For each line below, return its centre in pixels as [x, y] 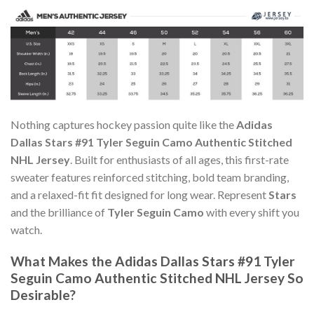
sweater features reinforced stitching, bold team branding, [150, 177]
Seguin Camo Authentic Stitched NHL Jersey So [157, 278]
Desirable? [43, 295]
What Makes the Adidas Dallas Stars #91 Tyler [153, 261]
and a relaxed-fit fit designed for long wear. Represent [139, 195]
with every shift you [252, 212]
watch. [26, 230]
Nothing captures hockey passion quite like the [123, 125]
